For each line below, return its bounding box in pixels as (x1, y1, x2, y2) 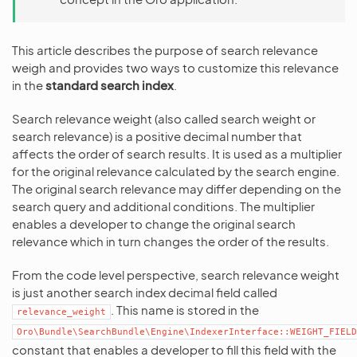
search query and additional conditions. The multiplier (12, 198, 315, 214)
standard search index (45, 77, 174, 92)
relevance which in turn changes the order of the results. (12, 233, 329, 249)
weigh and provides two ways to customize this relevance (12, 60, 339, 75)
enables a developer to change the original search (12, 216, 296, 231)
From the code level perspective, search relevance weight (12, 267, 339, 282)
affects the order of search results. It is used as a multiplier (12, 146, 342, 161)
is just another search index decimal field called (12, 284, 277, 300)
